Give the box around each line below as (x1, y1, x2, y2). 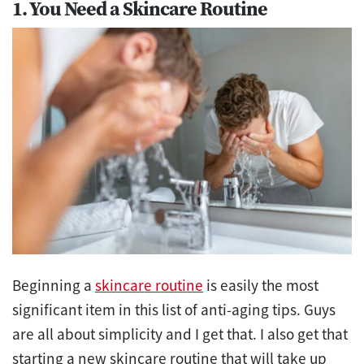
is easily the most (203, 275, 318, 295)
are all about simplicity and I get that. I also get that (12, 323, 348, 344)
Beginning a (12, 275, 95, 295)
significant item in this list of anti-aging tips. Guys (12, 299, 336, 319)
